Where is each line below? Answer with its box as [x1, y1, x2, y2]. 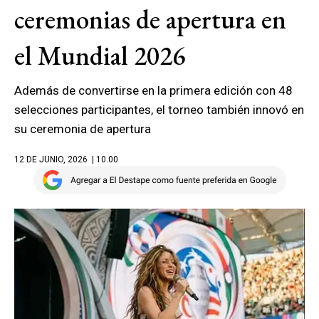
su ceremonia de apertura [14, 122, 151, 136]
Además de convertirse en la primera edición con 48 [14, 83, 293, 98]
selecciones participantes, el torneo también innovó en [14, 103, 304, 117]
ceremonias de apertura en [14, 2, 286, 36]
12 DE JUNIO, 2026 [14, 155, 88, 164]
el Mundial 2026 [14, 38, 185, 73]
